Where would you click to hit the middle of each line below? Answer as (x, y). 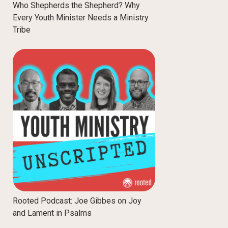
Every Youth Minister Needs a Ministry (81, 17)
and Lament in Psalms (52, 213)
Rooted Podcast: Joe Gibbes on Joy (77, 201)
